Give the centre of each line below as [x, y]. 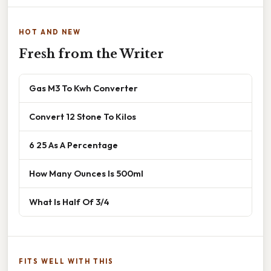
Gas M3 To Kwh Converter [83, 88]
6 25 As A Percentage [73, 145]
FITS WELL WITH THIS [66, 262]
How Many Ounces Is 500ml [86, 174]
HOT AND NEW [50, 32]
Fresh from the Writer [91, 54]
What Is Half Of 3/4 [69, 202]
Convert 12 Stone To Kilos [83, 117]
